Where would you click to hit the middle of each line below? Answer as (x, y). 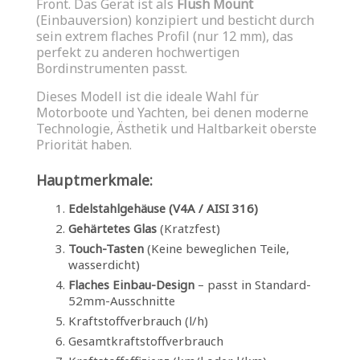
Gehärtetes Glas (112, 228)
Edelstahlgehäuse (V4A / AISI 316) (163, 208)
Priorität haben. (84, 144)
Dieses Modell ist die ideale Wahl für (147, 96)
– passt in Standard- (253, 284)
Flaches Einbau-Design (131, 284)
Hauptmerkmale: (94, 180)
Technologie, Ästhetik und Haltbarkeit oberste (176, 128)
